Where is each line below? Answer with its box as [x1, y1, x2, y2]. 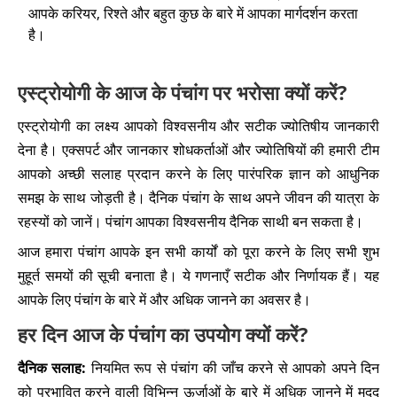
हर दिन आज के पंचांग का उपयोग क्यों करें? [18, 321, 308, 347]
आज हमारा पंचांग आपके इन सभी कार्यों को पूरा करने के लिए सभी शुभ [18, 242, 379, 261]
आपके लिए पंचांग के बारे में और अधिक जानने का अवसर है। [18, 290, 311, 309]
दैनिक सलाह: [18, 358, 87, 378]
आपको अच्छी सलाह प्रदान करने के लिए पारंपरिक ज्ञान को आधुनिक [18, 164, 379, 183]
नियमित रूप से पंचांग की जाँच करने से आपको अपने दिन [86, 358, 380, 378]
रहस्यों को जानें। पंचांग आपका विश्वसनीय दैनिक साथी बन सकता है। [18, 212, 363, 231]
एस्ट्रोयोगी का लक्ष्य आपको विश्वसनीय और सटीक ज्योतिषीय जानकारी [18, 116, 379, 136]
